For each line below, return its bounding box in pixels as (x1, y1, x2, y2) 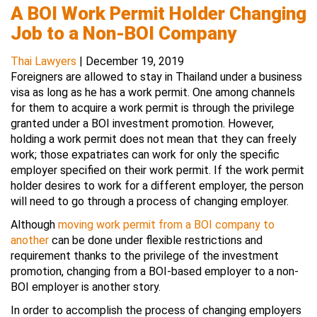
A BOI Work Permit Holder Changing (11, 3, 306, 24)
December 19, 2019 (86, 54, 184, 68)
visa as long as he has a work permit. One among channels (11, 86, 295, 99)
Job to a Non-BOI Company (11, 23, 236, 44)
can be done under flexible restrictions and (49, 234, 263, 247)
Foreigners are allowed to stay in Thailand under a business (11, 70, 302, 83)
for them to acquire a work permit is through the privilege (11, 101, 294, 115)
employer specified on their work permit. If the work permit (11, 163, 304, 177)
